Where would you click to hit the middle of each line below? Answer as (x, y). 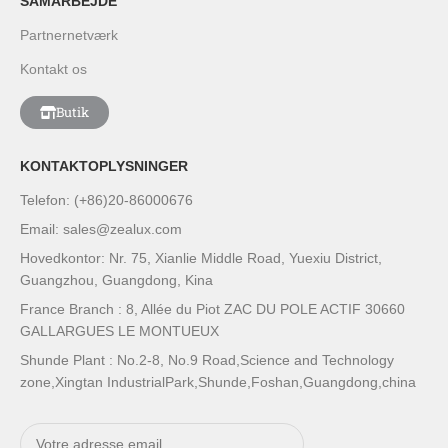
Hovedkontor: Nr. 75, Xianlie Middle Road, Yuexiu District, (201, 258)
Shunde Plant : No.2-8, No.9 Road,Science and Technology (207, 360)
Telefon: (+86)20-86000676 (107, 200)
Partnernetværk (69, 35)
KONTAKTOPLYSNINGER (104, 166)
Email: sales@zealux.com (101, 229)
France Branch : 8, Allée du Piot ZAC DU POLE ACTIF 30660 (213, 309)
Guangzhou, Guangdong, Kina (117, 280)
